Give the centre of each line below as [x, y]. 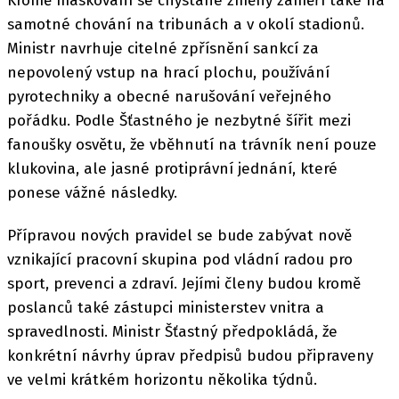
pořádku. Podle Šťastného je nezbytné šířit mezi [179, 120]
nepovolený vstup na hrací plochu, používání [168, 72]
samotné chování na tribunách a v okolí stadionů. [186, 24]
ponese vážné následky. [92, 192]
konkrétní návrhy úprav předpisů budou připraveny [190, 356]
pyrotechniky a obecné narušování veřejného [169, 96]
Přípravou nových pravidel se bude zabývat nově [179, 236]
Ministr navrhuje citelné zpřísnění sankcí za [163, 48]
